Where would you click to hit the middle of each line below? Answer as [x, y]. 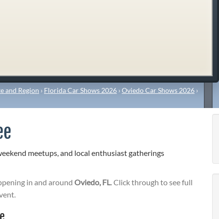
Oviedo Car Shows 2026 [158, 90]
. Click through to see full [152, 182]
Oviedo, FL [92, 182]
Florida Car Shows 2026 [80, 90]
